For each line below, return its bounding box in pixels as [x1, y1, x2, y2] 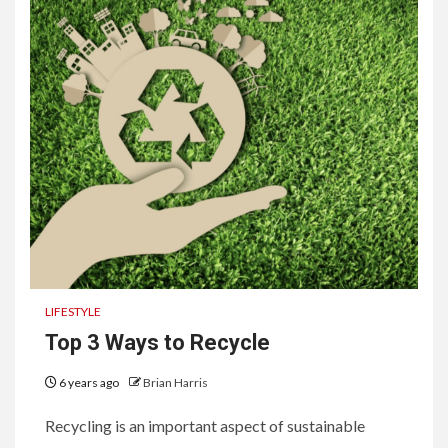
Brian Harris [143, 374, 208, 390]
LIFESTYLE [45, 303, 101, 319]
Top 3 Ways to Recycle [45, 329, 270, 355]
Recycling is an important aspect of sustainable [45, 415, 365, 435]
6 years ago [57, 374, 121, 390]
